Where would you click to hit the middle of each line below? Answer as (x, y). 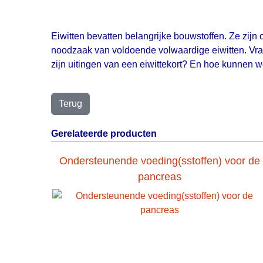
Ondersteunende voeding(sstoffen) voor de (159, 161)
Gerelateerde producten (104, 134)
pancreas (159, 177)
